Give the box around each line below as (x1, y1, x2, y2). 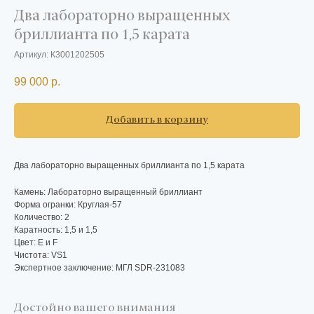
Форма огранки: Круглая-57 (14, 200, 122, 210)
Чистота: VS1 (14, 250, 67, 261)
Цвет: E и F (14, 238, 57, 248)
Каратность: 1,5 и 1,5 (14, 225, 97, 235)
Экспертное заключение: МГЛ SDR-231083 (14, 263, 185, 273)
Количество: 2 (14, 212, 69, 223)
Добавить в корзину (106, 115, 208, 125)
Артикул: (14, 50, 50, 60)
